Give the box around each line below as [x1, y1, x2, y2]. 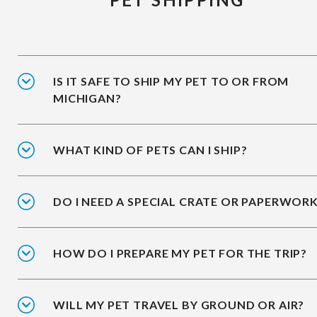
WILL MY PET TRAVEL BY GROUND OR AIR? [53, 298, 305, 312]
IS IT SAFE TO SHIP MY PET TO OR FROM [53, 74, 289, 88]
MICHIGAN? [53, 91, 122, 105]
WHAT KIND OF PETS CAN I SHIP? [53, 143, 248, 157]
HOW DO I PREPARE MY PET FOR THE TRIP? [53, 246, 308, 260]
